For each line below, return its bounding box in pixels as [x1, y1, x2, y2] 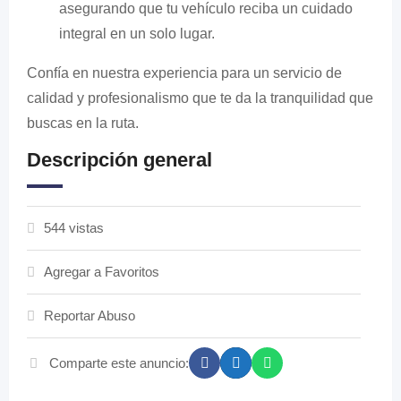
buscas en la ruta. [27, 115, 139, 131]
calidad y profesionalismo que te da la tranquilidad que [27, 90, 373, 106]
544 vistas [44, 220, 104, 235]
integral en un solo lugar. [59, 26, 215, 41]
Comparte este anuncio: [49, 354, 189, 371]
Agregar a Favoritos [44, 264, 159, 279]
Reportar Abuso [44, 308, 135, 323]
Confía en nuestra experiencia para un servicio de [27, 65, 342, 81]
